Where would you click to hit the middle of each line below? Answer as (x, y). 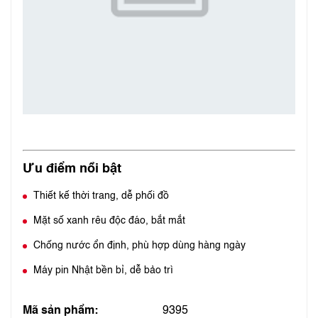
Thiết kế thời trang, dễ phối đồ (101, 196)
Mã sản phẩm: (60, 311)
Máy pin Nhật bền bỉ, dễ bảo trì (103, 270)
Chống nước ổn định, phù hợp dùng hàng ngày (139, 246)
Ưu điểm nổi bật (72, 169)
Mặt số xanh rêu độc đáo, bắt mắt (109, 221)
